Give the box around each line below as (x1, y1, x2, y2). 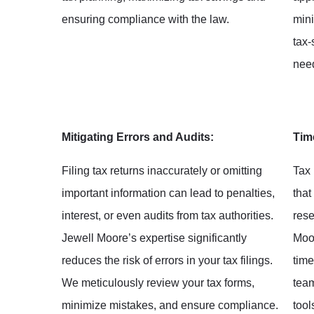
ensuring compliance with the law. (62, 13, 229, 25)
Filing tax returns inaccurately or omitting (62, 164, 262, 177)
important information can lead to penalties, (62, 186, 275, 199)
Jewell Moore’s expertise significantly (62, 231, 247, 244)
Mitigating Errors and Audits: (62, 130, 214, 143)
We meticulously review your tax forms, (62, 276, 254, 289)
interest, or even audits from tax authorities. (62, 209, 273, 221)
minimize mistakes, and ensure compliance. (62, 299, 278, 311)
